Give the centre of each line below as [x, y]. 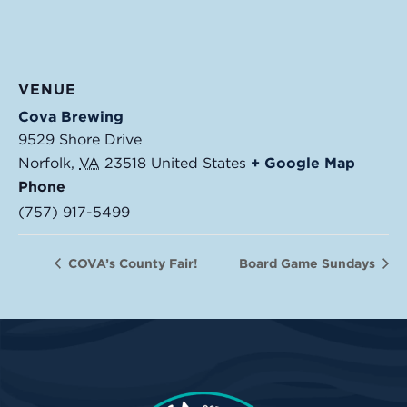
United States [199, 164]
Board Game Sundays [309, 264]
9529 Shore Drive [80, 140]
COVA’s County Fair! [131, 264]
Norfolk [45, 164]
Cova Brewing [71, 117]
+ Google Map [303, 164]
